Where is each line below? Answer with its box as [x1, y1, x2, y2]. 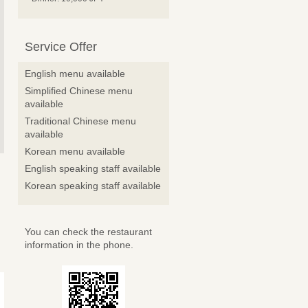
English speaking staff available [25, 163, 161, 174]
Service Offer [25, 40, 97, 54]
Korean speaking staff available [25, 180, 161, 191]
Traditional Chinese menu [25, 115, 136, 126]
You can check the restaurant [25, 226, 152, 237]
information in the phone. [25, 239, 133, 250]
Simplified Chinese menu [25, 85, 133, 96]
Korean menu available [25, 146, 125, 157]
